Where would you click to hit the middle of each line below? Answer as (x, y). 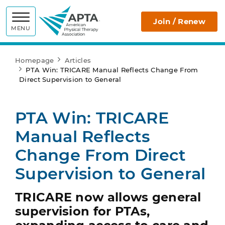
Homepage (35, 60)
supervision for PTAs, (83, 211)
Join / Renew (179, 21)
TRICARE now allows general (108, 197)
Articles (78, 60)
